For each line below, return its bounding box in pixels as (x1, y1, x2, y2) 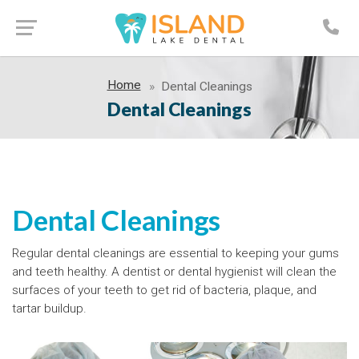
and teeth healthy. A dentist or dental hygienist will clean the (12, 264, 337, 279)
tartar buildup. (12, 301, 87, 316)
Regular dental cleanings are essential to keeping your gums (12, 246, 339, 260)
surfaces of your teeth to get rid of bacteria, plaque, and (12, 283, 317, 297)
